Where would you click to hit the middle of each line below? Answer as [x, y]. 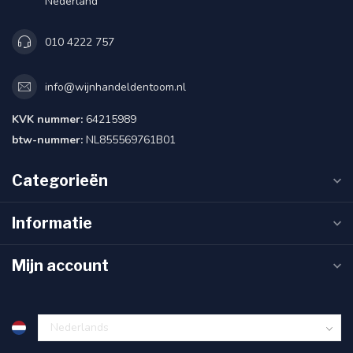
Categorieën [60, 181]
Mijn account [60, 266]
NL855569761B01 [129, 140]
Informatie [52, 223]
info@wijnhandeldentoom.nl [115, 87]
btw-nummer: [47, 140]
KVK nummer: [47, 120]
